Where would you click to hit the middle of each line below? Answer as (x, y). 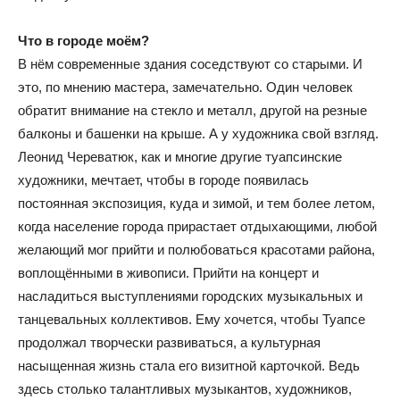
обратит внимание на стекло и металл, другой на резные (192, 110)
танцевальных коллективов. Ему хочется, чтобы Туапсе (192, 319)
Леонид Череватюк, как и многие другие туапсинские (180, 157)
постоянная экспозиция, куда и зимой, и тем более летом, (196, 203)
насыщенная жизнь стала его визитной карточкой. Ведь (189, 366)
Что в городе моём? (83, 41)
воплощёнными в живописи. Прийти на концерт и (168, 273)
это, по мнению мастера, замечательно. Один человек (185, 87)
